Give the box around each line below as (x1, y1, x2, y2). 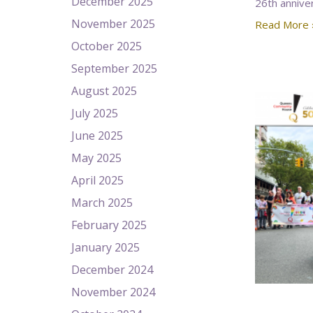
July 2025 (71, 105, 118, 121)
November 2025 (71, 16, 155, 31)
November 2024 (71, 284, 155, 300)
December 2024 (71, 262, 153, 277)
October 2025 (71, 38, 142, 54)
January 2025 (71, 240, 140, 255)
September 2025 (71, 61, 157, 76)
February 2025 (71, 217, 147, 233)
